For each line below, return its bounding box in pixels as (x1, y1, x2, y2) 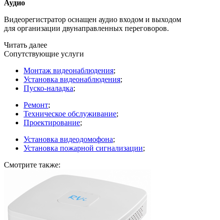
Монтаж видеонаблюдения (24, 66, 113, 75)
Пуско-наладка (24, 84, 73, 93)
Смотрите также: (4, 161, 60, 169)
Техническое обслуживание (24, 110, 116, 118)
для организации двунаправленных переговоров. (4, 24, 169, 33)
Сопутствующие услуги (4, 50, 84, 58)
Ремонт (24, 101, 48, 110)
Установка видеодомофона (24, 135, 113, 144)
